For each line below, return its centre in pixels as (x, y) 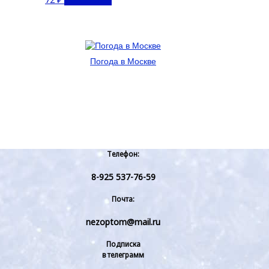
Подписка (123, 244)
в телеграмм (123, 255)
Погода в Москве (123, 61)
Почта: (123, 199)
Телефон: (123, 154)
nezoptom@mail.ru (123, 222)
